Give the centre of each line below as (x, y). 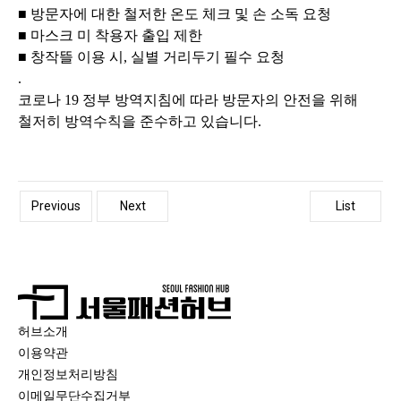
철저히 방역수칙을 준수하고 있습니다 (138, 121)
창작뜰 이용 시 (77, 57)
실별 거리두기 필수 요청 (208, 57)
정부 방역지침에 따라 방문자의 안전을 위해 (220, 100)
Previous (56, 206)
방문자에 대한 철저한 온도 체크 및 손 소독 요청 (181, 14)
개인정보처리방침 (68, 374)
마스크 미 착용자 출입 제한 (116, 35)
